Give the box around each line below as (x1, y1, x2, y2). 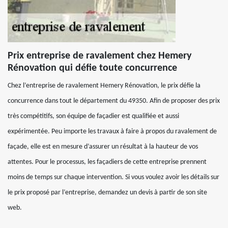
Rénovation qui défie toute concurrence (8, 63, 177, 73)
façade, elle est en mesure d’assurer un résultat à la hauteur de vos (8, 143, 198, 151)
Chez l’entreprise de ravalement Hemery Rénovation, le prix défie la (8, 82, 201, 90)
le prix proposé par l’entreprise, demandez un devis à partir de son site (8, 189, 207, 196)
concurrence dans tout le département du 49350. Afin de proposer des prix (8, 97, 220, 105)
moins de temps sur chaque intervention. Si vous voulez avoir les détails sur (8, 174, 219, 181)
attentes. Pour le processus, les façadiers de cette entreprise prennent (8, 158, 207, 166)
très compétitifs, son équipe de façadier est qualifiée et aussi (8, 112, 179, 120)
